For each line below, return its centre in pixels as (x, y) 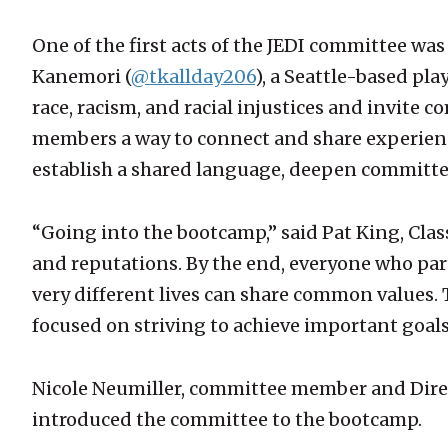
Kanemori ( (81, 77)
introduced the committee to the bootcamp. (227, 420)
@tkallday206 (193, 77)
